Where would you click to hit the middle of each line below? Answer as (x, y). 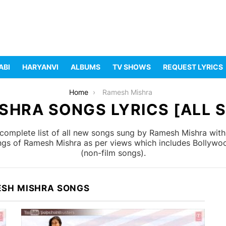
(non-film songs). (113, 153)
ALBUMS (86, 67)
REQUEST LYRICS (193, 67)
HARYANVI (40, 67)
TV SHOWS (132, 67)
